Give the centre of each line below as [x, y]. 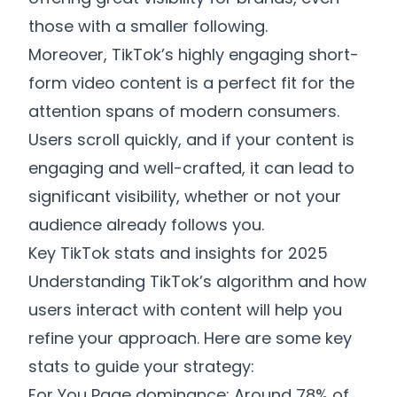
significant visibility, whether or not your [185, 196]
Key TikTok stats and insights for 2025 [178, 253]
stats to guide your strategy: [141, 366]
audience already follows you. [146, 225]
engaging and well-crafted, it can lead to [191, 168]
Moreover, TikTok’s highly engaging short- [194, 54]
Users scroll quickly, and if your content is [191, 140]
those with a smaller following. [148, 26]
